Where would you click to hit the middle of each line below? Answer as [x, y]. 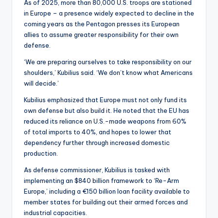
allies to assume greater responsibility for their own [101, 35]
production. [41, 154]
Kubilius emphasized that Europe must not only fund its [105, 100]
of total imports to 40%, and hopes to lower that [98, 132]
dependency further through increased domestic [97, 143]
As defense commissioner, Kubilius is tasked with [97, 170]
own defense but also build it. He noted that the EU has [107, 111]
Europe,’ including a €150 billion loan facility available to [107, 191]
